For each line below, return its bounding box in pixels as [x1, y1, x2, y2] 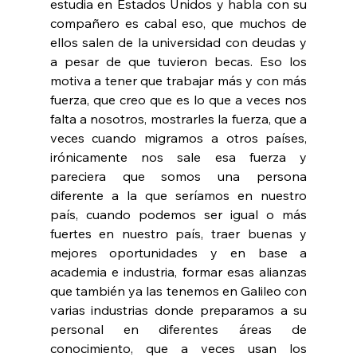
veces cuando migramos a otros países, [49, 130, 308, 147]
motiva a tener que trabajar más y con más [49, 73, 308, 89]
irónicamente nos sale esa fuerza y [49, 149, 308, 166]
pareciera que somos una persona [49, 168, 308, 185]
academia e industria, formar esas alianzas [49, 264, 308, 280]
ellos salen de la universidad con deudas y [49, 34, 308, 51]
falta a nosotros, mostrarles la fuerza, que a [49, 111, 308, 127]
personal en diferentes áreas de [49, 321, 308, 338]
